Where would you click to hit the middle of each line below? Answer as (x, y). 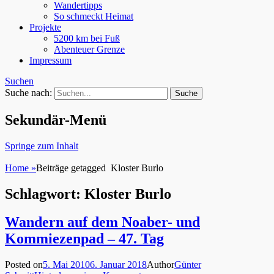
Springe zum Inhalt (42, 146)
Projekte (45, 27)
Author (161, 265)
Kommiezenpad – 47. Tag (84, 239)
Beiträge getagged (73, 168)
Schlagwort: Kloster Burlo (88, 194)
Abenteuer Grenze (89, 49)
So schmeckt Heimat (94, 16)
